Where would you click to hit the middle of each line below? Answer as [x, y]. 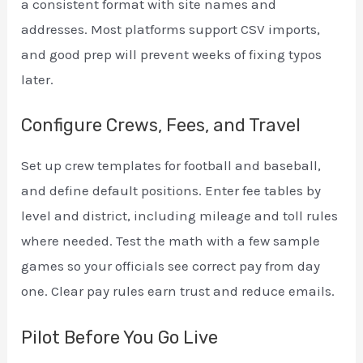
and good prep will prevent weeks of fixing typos [172, 55]
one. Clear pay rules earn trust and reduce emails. [178, 291]
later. [38, 80]
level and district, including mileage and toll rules [180, 216]
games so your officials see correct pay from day [171, 266]
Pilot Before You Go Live [120, 337]
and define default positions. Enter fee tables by [171, 191]
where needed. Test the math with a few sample [171, 241]
